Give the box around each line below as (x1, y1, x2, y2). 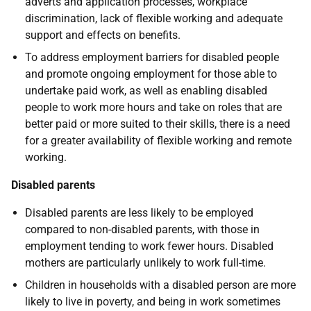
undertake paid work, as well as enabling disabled (25, 84, 267, 97)
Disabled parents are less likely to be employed (25, 206, 253, 219)
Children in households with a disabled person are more (25, 278, 296, 292)
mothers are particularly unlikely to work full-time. (25, 256, 266, 269)
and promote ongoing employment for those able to (25, 67, 277, 81)
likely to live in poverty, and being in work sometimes (25, 295, 280, 308)
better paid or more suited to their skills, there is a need (25, 117, 290, 131)
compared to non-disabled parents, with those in (25, 223, 260, 236)
